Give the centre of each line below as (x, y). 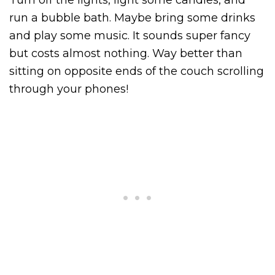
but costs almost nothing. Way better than (126, 53)
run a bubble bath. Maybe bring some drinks (132, 17)
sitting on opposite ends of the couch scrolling (137, 71)
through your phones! (69, 89)
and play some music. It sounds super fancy (130, 35)
